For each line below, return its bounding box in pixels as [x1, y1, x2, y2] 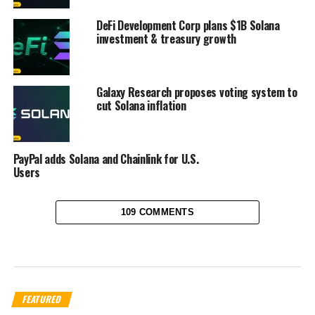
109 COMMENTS [120, 207, 195, 218]
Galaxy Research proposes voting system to [96, 84, 297, 101]
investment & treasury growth [96, 30, 236, 48]
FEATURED [20, 292, 63, 307]
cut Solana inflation [96, 97, 186, 115]
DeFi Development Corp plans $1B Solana [96, 17, 280, 34]
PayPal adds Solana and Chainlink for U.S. [13, 150, 199, 168]
